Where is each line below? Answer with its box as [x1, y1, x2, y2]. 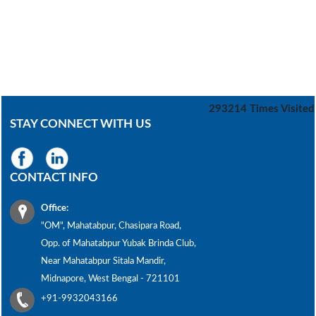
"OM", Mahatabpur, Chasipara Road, [41, 221, 181, 231]
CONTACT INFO [10, 171, 98, 183]
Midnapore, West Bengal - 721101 [41, 274, 180, 284]
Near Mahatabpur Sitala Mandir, [41, 257, 166, 266]
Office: [41, 204, 68, 213]
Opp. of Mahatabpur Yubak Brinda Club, [41, 239, 196, 248]
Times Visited [250, 104, 315, 114]
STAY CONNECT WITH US [10, 118, 151, 130]
